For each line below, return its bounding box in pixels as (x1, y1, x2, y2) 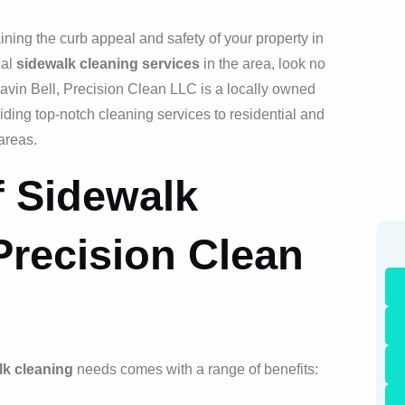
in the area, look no (200, 56, 325, 72)
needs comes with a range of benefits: (73, 361, 318, 377)
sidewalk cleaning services (16, 56, 200, 72)
